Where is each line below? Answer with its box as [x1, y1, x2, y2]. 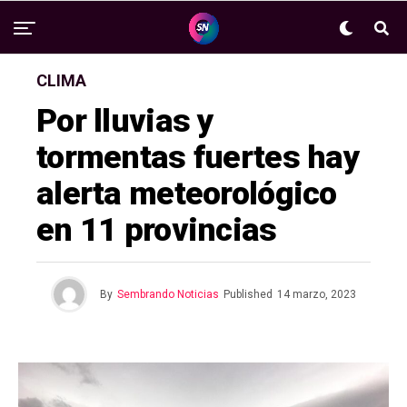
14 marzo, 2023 [277, 288, 356, 301]
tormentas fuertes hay [36, 138, 360, 176]
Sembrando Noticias [117, 288, 219, 301]
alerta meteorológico [36, 174, 337, 213]
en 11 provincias [36, 211, 277, 249]
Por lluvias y [36, 102, 214, 140]
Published [223, 288, 273, 301]
